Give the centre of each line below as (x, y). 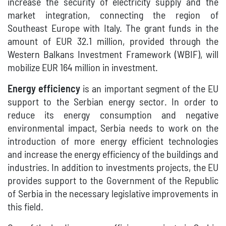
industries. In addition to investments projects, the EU (113, 168)
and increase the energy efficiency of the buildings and (113, 155)
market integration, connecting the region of (113, 16)
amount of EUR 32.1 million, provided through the (113, 42)
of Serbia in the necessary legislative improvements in (113, 194)
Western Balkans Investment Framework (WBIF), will (113, 55)
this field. (25, 208)
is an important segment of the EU (149, 90)
